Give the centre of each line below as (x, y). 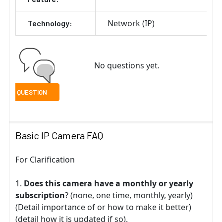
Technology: (50, 23)
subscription (40, 195)
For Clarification (45, 159)
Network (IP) (131, 23)
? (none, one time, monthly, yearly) (129, 195)
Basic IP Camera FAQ (59, 135)
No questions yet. (127, 65)
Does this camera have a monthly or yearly (109, 183)
